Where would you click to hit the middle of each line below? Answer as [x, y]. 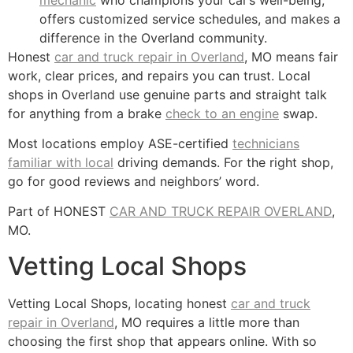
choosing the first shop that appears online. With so [162, 341]
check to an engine [222, 113]
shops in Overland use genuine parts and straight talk [167, 94]
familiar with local [61, 163]
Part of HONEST [59, 212]
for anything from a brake [87, 113]
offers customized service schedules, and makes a [190, 19]
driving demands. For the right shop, [223, 163]
